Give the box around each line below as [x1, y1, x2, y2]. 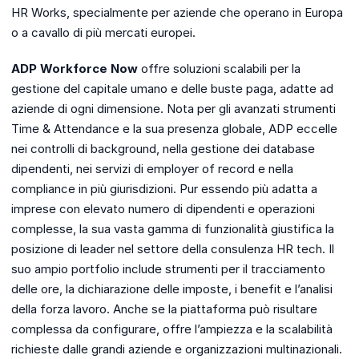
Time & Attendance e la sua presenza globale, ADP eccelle [11, 121, 337, 137]
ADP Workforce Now [11, 61, 138, 77]
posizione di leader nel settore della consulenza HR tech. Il [11, 241, 334, 257]
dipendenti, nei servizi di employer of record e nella [11, 161, 293, 177]
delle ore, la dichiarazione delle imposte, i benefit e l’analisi [11, 281, 333, 297]
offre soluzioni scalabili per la [138, 61, 301, 77]
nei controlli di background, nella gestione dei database [11, 141, 315, 157]
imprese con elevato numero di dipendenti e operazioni [11, 201, 315, 217]
